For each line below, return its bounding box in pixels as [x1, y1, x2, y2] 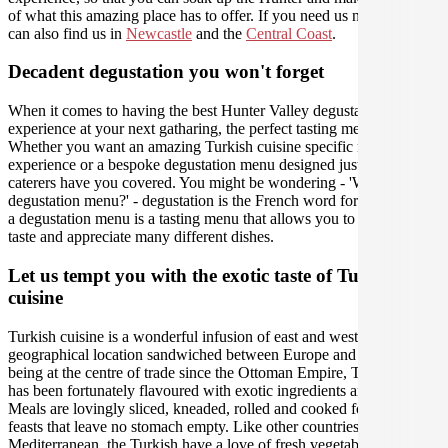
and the [192, 24, 246, 42]
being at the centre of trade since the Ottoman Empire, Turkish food [8, 363, 432, 381]
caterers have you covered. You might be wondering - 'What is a [8, 174, 411, 192]
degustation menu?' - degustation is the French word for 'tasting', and [8, 192, 440, 210]
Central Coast [246, 24, 332, 42]
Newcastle [126, 24, 192, 42]
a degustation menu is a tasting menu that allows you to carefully [8, 210, 414, 228]
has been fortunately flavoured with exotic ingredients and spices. [8, 381, 419, 399]
